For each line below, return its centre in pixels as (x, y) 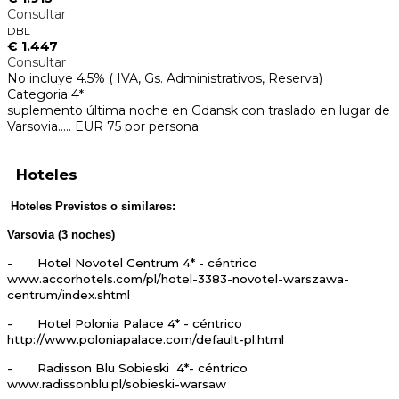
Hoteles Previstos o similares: (91, 207)
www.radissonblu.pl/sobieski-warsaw (117, 384)
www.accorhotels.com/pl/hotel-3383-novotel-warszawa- (178, 279)
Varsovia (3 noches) (61, 235)
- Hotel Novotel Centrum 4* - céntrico (132, 263)
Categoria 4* (45, 95)
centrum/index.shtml (69, 295)
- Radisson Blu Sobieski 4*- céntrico (127, 368)
